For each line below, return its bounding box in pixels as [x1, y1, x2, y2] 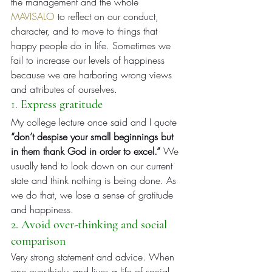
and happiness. [11, 202, 73, 216]
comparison [11, 233, 66, 248]
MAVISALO [11, 9, 55, 23]
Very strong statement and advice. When [11, 250, 177, 263]
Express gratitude [21, 97, 103, 112]
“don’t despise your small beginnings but [11, 129, 176, 143]
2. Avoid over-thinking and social [11, 217, 170, 232]
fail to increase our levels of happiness [11, 53, 168, 67]
